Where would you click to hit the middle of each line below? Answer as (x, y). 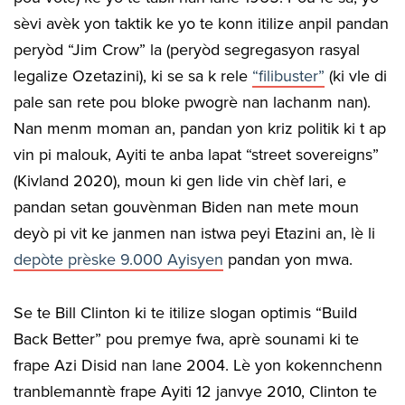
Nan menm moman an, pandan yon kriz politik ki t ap (200, 128)
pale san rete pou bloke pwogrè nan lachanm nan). (192, 102)
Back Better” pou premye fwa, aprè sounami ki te (186, 339)
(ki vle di (356, 75)
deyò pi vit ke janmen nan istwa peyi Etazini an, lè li (194, 233)
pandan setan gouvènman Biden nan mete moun (186, 207)
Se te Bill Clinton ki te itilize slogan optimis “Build (185, 312)
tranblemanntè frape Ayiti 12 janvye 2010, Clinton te (195, 391)
